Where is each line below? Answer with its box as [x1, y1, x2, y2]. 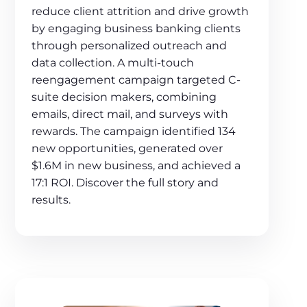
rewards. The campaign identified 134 [32, 125, 236, 138]
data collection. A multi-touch [32, 56, 195, 70]
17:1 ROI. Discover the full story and [32, 176, 219, 190]
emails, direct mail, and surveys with [32, 108, 229, 121]
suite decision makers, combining [32, 90, 217, 104]
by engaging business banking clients [32, 22, 241, 36]
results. [32, 193, 71, 207]
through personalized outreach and [32, 39, 228, 53]
